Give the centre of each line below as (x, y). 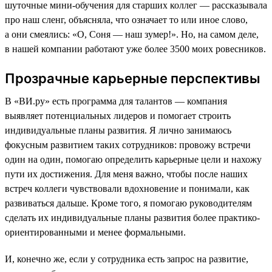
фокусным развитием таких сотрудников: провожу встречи (128, 145)
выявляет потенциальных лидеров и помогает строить (118, 116)
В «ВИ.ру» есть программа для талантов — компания (116, 101)
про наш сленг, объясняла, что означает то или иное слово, (126, 20)
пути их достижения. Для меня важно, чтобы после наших (126, 174)
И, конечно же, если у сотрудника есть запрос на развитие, (127, 259)
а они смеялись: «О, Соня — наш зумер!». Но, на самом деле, (132, 35)
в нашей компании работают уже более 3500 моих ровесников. (135, 49)
